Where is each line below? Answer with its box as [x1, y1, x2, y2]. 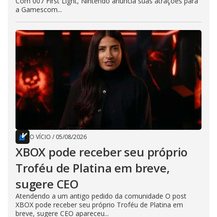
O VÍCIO [30, 133, 51, 141]
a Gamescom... [15, 5, 62, 14]
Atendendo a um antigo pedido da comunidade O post [15, 191, 186, 201]
